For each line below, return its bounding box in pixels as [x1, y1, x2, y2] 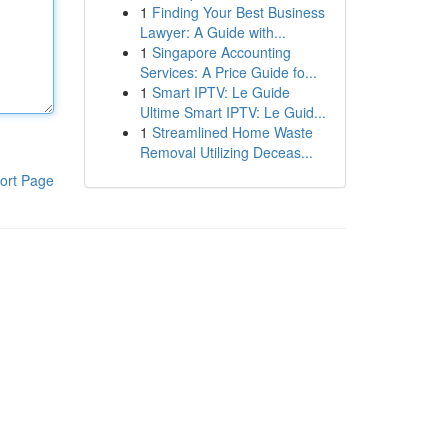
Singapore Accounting [151, 42, 291, 62]
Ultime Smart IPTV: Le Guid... [139, 102, 326, 122]
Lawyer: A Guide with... [139, 22, 286, 42]
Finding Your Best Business [151, 2, 325, 22]
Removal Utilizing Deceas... [139, 142, 313, 162]
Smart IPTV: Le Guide [151, 82, 290, 102]
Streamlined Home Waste [151, 122, 313, 142]
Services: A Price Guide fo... [139, 62, 317, 82]
